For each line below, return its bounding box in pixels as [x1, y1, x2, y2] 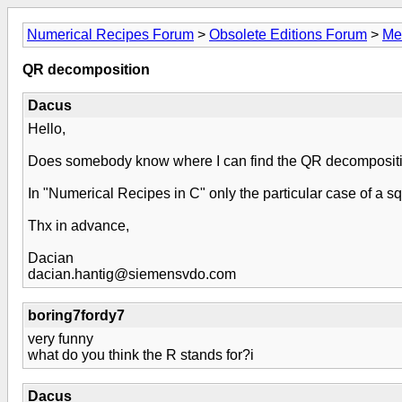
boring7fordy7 [28, 308, 125, 323]
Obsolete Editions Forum [209, 27, 367, 42]
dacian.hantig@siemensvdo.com [28, 267, 236, 282]
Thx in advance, [28, 218, 129, 233]
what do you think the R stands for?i [28, 347, 254, 363]
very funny [28, 331, 93, 346]
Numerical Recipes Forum [27, 27, 194, 42]
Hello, [28, 121, 66, 136]
